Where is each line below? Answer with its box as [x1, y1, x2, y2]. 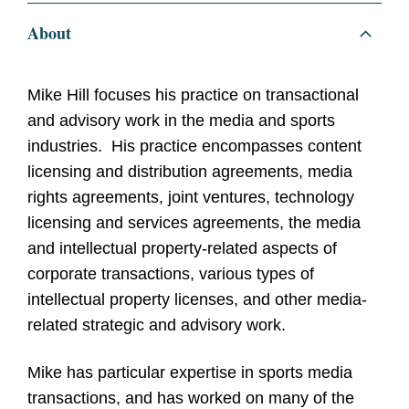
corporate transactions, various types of [27, 265, 314, 284]
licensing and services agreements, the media [27, 214, 361, 233]
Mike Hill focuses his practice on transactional [27, 86, 359, 105]
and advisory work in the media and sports [27, 111, 335, 131]
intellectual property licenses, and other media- [27, 290, 367, 309]
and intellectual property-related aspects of [27, 239, 337, 258]
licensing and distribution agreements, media [27, 163, 352, 182]
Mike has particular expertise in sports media [27, 363, 352, 383]
